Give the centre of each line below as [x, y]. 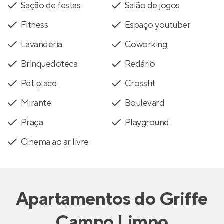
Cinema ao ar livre [55, 142]
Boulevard [145, 103]
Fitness [35, 25]
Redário [140, 64]
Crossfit [140, 83]
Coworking [146, 44]
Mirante [36, 103]
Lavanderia [42, 44]
